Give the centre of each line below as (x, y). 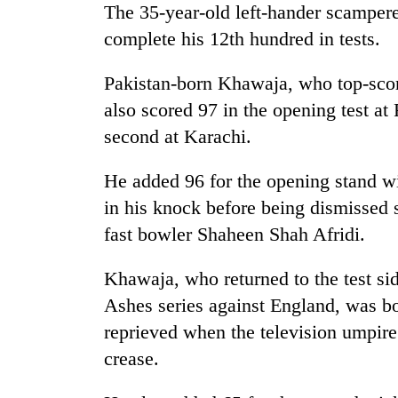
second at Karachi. (178, 137)
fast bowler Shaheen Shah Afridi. (235, 235)
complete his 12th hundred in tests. (242, 39)
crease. (131, 359)
